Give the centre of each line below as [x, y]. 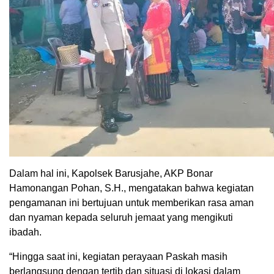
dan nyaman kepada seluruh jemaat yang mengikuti [121, 218]
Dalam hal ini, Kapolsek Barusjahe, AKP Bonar [111, 174]
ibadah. [25, 232]
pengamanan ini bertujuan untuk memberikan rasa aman [131, 203]
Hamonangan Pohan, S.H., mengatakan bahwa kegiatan [131, 188]
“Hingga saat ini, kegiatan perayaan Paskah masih [118, 257]
